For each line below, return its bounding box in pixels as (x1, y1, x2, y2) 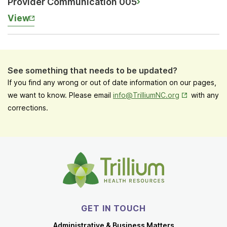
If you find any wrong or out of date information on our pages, (8, 78, 216, 87)
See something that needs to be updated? (8, 65, 177, 75)
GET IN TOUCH (81, 203, 146, 214)
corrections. (8, 103, 48, 112)
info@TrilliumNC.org (113, 91, 179, 99)
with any (189, 91, 219, 99)
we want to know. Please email (8, 91, 113, 99)
